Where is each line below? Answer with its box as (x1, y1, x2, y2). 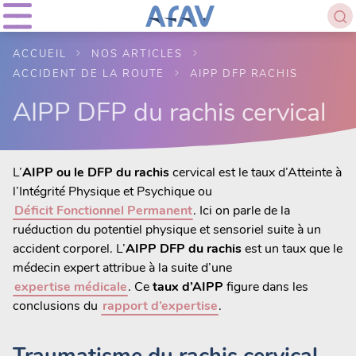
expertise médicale (14, 277, 127, 296)
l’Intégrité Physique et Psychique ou (13, 182, 212, 200)
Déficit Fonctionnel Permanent (14, 201, 192, 219)
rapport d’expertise (102, 296, 218, 315)
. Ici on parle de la (193, 201, 291, 219)
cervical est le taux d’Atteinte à (169, 163, 342, 181)
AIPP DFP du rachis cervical (13, 95, 326, 130)
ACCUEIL (13, 47, 67, 61)
